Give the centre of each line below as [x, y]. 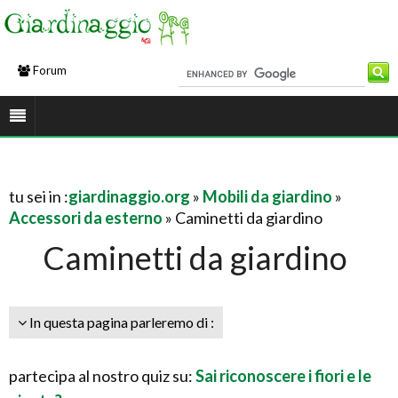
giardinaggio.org [129, 196]
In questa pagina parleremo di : [120, 322]
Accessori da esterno [86, 218]
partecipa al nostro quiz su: [102, 376]
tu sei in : [39, 196]
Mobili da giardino [267, 196]
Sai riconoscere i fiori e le [283, 376]
